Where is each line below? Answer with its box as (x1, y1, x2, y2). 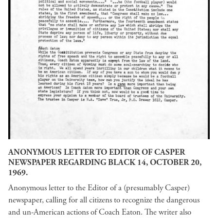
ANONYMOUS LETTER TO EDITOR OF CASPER (8, 146, 185, 158)
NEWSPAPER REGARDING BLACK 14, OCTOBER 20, (8, 157, 201, 168)
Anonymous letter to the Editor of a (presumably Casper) (8, 182, 190, 194)
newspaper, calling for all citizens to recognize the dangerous (8, 195, 200, 206)
